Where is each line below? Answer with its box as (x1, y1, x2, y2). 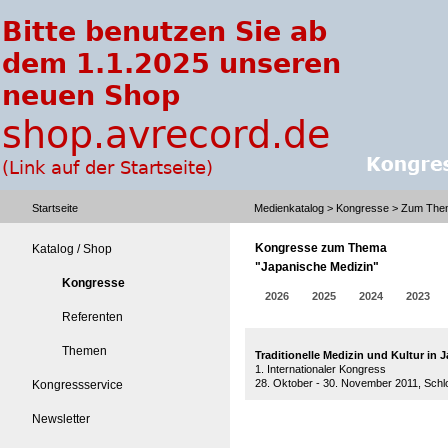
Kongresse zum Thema (255, 241, 387, 255)
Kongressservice (32, 378, 123, 392)
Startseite (32, 202, 78, 214)
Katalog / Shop (32, 242, 112, 256)
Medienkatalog (254, 202, 324, 214)
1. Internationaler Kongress (255, 363, 386, 375)
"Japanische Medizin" (255, 260, 379, 274)
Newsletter (32, 412, 90, 426)
